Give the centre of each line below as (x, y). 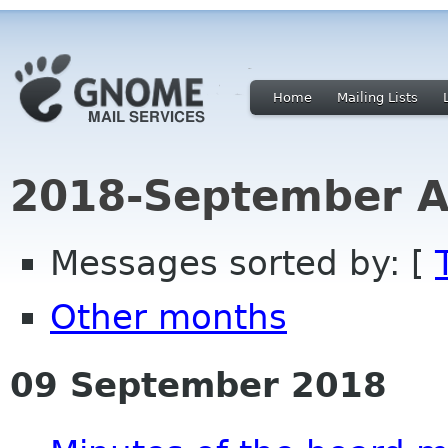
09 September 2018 (198, 384)
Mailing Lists (377, 97)
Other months (168, 316)
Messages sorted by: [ (242, 262)
